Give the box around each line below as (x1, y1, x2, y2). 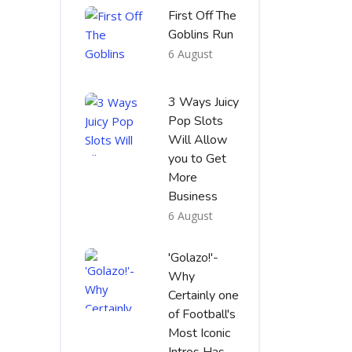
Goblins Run (168, 26, 233, 43)
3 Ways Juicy (168, 93, 239, 111)
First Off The (168, 7, 236, 24)
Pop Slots (168, 112, 223, 130)
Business (168, 188, 218, 205)
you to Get (168, 150, 226, 167)
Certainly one (168, 287, 239, 304)
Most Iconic (168, 324, 230, 342)
